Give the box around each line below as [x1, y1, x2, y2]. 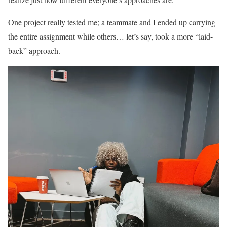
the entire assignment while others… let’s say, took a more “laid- [8, 31, 213, 42]
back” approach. [8, 45, 60, 56]
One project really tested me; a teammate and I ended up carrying [8, 17, 215, 28]
